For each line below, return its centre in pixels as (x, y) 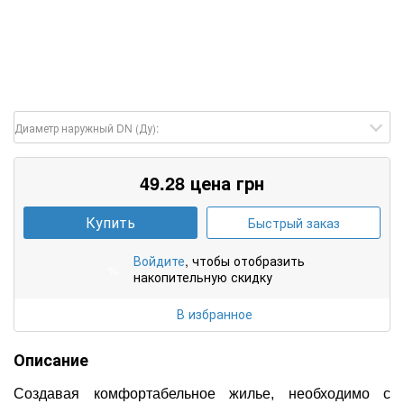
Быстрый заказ (294, 222)
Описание (51, 359)
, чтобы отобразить (245, 260)
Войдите (159, 260)
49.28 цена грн (202, 182)
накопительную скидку (203, 276)
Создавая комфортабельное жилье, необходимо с (202, 393)
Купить (110, 222)
